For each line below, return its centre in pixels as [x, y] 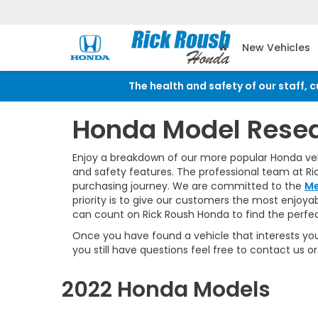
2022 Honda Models [166, 290]
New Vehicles [276, 48]
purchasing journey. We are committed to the [188, 186]
